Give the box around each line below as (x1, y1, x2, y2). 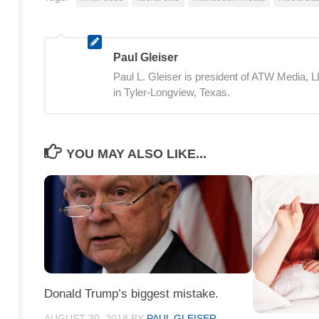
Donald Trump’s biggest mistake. (44, 286, 219, 300)
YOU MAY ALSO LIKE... (66, 147, 206, 162)
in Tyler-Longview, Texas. (113, 86, 230, 99)
